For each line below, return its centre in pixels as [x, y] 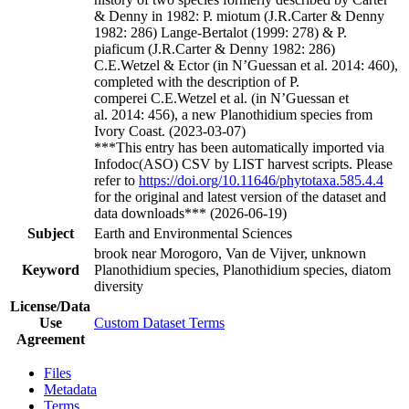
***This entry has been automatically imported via [239, 147]
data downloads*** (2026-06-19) [190, 213]
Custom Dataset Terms [159, 322]
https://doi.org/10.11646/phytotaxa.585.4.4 [261, 180]
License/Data [50, 306]
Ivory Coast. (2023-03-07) [170, 131]
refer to [116, 180]
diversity [119, 286]
